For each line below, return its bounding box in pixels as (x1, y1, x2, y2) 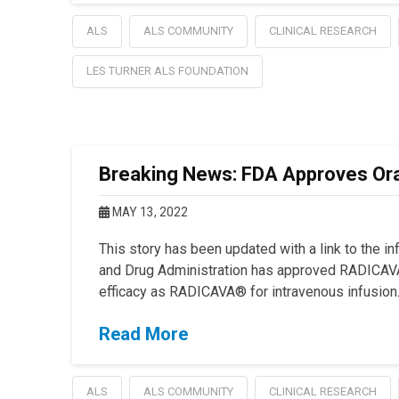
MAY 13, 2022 (109, 205, 188, 220)
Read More (98, 323, 188, 346)
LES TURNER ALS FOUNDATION (85, 64, 248, 78)
